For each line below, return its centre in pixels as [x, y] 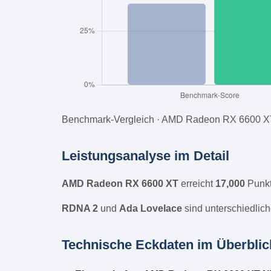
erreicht [197, 183]
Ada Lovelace [151, 208]
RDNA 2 [80, 208]
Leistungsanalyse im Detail [145, 155]
